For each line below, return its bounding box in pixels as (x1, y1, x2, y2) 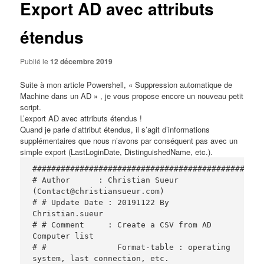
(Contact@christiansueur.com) (32, 186, 165, 196)
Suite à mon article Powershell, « (20, 79, 136, 91)
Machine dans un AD (20, 90, 92, 102)
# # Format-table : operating (32, 242, 231, 252)
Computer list (32, 231, 94, 240)
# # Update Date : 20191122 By (32, 197, 170, 207)
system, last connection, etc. (32, 253, 170, 263)
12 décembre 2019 (50, 56, 113, 67)
